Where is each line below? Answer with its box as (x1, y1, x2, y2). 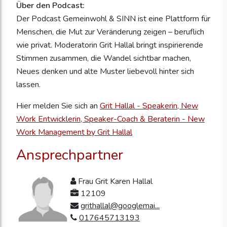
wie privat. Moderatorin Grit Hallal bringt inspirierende (16, 40, 203, 51)
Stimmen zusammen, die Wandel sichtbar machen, (16, 53, 191, 64)
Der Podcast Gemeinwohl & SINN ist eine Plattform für (16, 13, 210, 25)
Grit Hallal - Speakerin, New (100, 100, 198, 112)
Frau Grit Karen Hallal (76, 176, 153, 187)
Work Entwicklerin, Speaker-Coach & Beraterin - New (16, 113, 205, 125)
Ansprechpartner (16, 145, 123, 165)
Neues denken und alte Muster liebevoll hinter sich (16, 66, 194, 78)
